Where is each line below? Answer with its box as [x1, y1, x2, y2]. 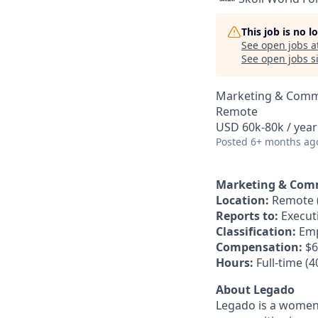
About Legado [216, 282, 295, 297]
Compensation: [216, 239, 302, 255]
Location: [216, 192, 269, 208]
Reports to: [216, 208, 278, 224]
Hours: [216, 255, 253, 270]
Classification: [216, 224, 296, 239]
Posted [216, 135, 248, 148]
